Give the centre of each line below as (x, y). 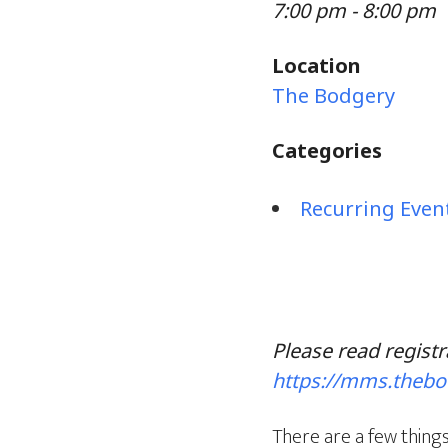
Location (316, 65)
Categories (327, 150)
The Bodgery (333, 95)
